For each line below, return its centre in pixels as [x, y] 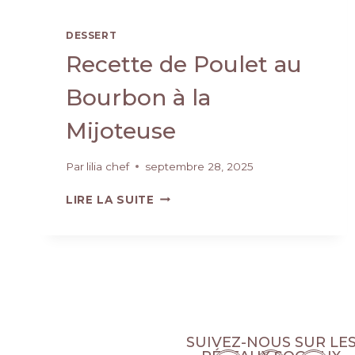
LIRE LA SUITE [110, 199]
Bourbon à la [138, 97]
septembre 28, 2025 [200, 166]
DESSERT [92, 35]
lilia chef [108, 166]
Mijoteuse [121, 130]
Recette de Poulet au [184, 64]
